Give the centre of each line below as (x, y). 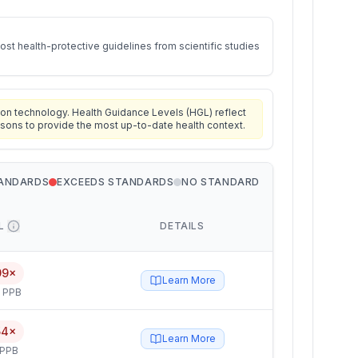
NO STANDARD (221, 182)
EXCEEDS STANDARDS (115, 182)
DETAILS (182, 226)
